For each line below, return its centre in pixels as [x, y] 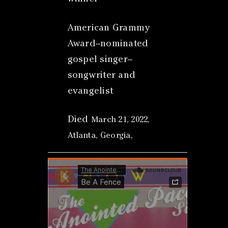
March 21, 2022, [120, 121]
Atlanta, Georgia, [100, 137]
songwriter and [102, 76]
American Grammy [109, 28]
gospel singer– [100, 60]
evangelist [91, 91]
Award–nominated [108, 44]
